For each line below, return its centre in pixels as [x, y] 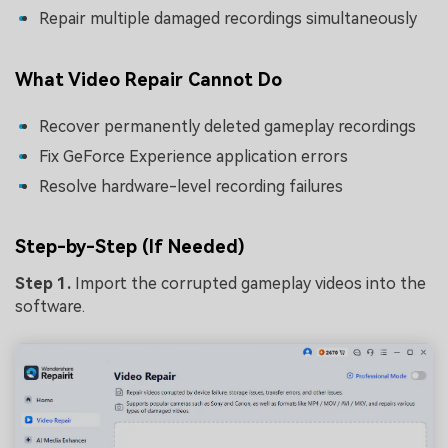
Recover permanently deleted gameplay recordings [227, 127]
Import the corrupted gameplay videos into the [250, 283]
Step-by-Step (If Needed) [130, 246]
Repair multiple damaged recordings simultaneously [228, 19]
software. [50, 306]
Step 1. [45, 283]
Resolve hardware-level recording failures [191, 186]
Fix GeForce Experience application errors [193, 157]
